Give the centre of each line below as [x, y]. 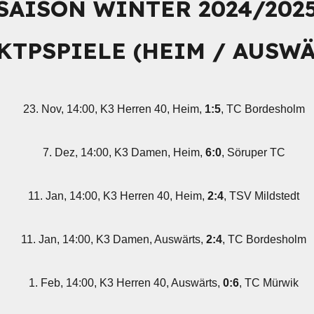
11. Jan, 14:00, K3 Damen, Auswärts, [114, 239]
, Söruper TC [253, 152]
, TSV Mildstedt [262, 196]
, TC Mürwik [269, 283]
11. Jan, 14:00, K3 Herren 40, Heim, [118, 196]
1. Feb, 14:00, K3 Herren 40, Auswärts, [126, 283]
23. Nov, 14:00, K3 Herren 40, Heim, [114, 109]
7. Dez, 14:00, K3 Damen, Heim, [124, 152]
